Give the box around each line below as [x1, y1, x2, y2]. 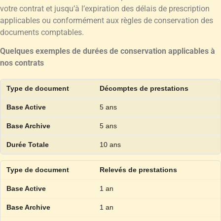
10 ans [99, 140, 121, 148]
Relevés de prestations [99, 165, 177, 174]
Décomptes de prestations [99, 84, 188, 92]
